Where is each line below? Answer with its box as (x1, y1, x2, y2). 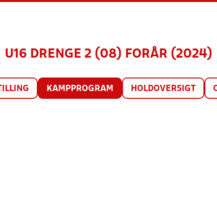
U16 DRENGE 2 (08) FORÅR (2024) (4, 48, 213, 60)
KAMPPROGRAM (46, 85, 113, 93)
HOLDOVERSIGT (130, 85, 196, 93)
